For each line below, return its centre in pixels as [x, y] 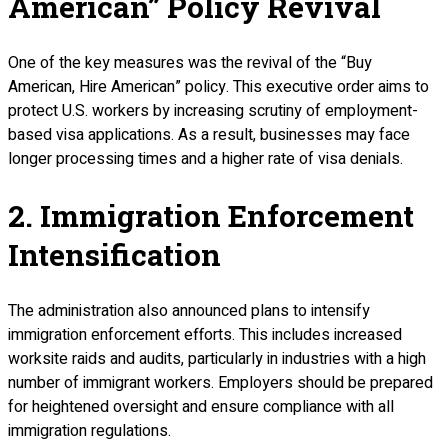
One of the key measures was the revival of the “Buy [190, 63]
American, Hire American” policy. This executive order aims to [218, 87]
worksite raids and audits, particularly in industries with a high [217, 359]
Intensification [114, 255]
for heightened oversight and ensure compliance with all [201, 407]
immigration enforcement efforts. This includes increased [205, 335]
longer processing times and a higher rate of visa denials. [205, 159]
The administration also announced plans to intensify [189, 311]
